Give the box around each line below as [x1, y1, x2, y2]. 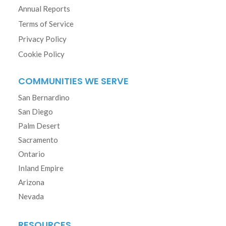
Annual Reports [18, 4, 70, 14]
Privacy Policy [18, 34, 67, 44]
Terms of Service [18, 19, 74, 29]
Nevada [18, 192, 44, 201]
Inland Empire [18, 163, 64, 173]
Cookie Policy [18, 49, 65, 59]
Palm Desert [18, 121, 60, 131]
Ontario [18, 149, 45, 159]
